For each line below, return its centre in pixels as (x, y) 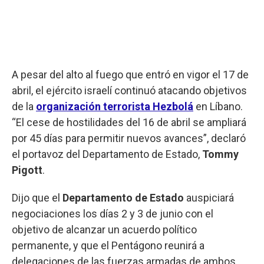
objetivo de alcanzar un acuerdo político (104, 229)
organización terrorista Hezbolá (115, 106)
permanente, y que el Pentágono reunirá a (108, 245)
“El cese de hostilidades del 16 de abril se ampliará (129, 122)
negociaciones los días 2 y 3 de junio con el (113, 213)
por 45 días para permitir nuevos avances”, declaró (129, 138)
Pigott (27, 170)
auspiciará (209, 197)
